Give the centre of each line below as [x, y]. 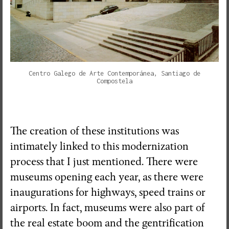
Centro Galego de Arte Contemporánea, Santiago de [114, 73]
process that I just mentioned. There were [104, 162]
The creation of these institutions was [95, 131]
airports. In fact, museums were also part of [108, 208]
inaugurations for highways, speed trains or [108, 192]
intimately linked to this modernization [99, 146]
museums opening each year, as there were [107, 177]
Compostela [114, 81]
